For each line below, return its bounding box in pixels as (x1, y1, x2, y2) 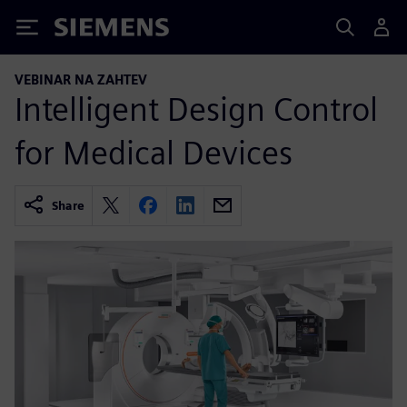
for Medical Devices (15, 132, 293, 173)
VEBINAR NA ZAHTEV (15, 72, 147, 87)
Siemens (55, 21, 114, 40)
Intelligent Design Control (15, 88, 378, 129)
